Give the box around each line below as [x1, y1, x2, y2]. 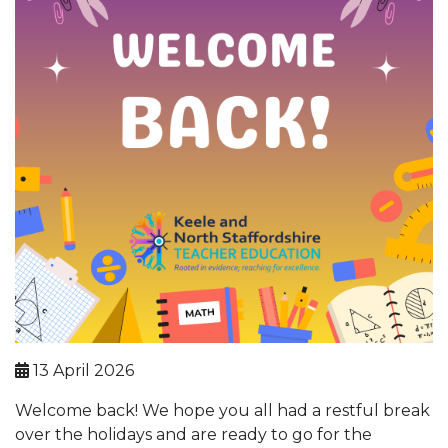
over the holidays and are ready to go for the [15, 424, 372, 444]
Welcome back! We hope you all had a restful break [15, 400, 430, 420]
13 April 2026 [29, 360, 134, 380]
